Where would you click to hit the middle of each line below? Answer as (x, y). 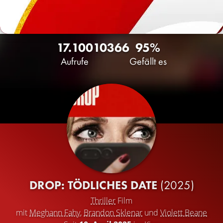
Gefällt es (148, 61)
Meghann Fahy (55, 213)
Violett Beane (184, 213)
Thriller (103, 201)
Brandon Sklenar (113, 213)
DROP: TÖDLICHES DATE (95, 185)
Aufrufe (75, 61)
